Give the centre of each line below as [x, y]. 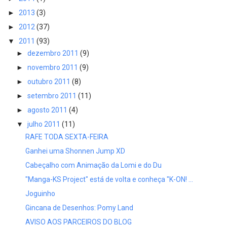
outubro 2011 [49, 82]
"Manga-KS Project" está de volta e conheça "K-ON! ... [109, 179]
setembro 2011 [52, 96]
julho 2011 [44, 124]
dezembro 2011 [53, 53]
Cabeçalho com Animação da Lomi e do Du [93, 165]
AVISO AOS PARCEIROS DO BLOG [78, 222]
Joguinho [40, 193]
